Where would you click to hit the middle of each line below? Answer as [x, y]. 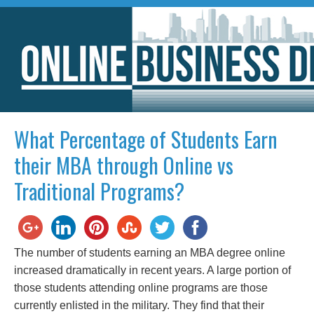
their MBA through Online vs [124, 165]
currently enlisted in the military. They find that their [139, 305]
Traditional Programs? [99, 191]
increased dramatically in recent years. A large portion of [152, 270]
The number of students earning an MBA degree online [150, 253]
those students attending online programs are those [141, 288]
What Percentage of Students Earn [146, 139]
